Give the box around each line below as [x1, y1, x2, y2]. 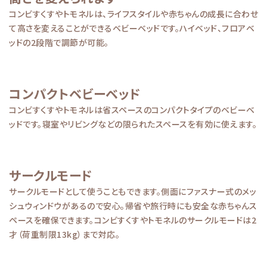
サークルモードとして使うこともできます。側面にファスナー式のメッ [9, 185, 256, 197]
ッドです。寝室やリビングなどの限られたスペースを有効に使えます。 [9, 117, 257, 130]
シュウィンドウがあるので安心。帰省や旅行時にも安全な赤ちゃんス [9, 199, 257, 212]
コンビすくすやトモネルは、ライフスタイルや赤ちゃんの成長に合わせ [9, 7, 258, 20]
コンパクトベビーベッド [9, 84, 141, 103]
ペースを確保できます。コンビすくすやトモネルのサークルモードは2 [9, 213, 256, 226]
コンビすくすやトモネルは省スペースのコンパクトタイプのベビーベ [9, 103, 255, 116]
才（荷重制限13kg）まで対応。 [9, 228, 120, 240]
